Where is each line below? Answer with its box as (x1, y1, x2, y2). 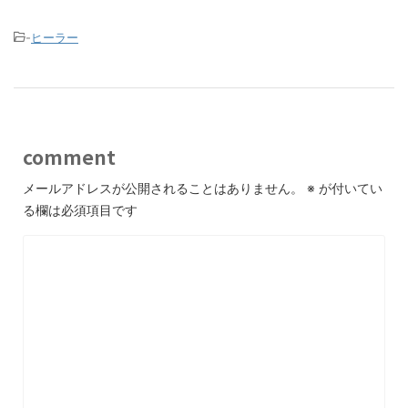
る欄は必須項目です (23, 202, 138, 218)
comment (23, 143, 116, 170)
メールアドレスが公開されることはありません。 (23, 180, 303, 196)
